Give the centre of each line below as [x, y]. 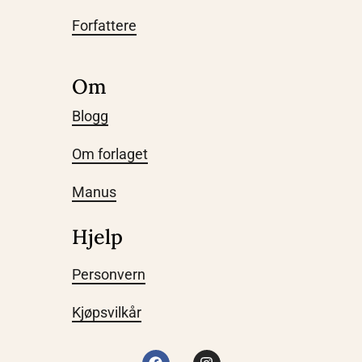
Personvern [109, 274]
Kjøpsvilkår [107, 312]
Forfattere [104, 25]
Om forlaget [110, 154]
